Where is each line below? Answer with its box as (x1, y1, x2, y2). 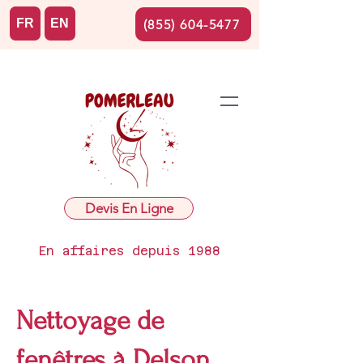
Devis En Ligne (84, 200, 173, 216)
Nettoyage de (16, 305, 164, 335)
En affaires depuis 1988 (39, 244, 220, 258)
